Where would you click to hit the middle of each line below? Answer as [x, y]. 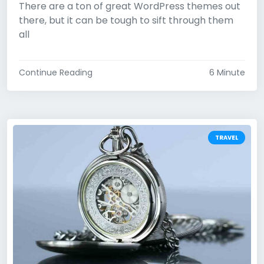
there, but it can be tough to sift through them [126, 21]
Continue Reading [56, 73]
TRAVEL [227, 138]
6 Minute [227, 73]
